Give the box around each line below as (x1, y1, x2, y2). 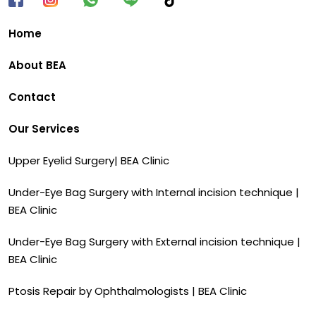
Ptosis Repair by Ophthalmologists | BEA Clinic (8, 283, 247, 298)
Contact (8, 89, 56, 104)
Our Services (8, 121, 80, 136)
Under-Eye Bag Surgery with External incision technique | (8, 233, 300, 249)
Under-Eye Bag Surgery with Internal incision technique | (8, 184, 299, 200)
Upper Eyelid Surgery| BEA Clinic (8, 152, 169, 168)
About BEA (8, 57, 66, 73)
